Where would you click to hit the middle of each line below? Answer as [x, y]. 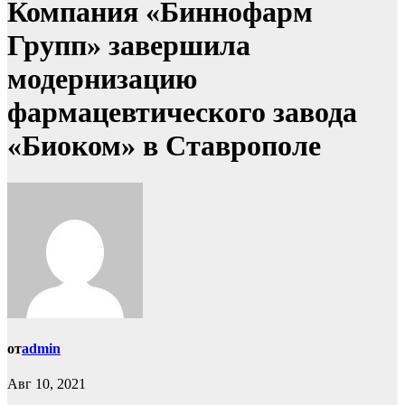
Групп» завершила [129, 46]
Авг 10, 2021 [47, 384]
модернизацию [102, 79]
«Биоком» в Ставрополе [164, 146]
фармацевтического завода [182, 113]
